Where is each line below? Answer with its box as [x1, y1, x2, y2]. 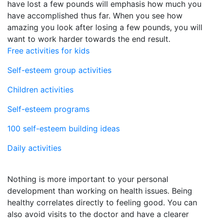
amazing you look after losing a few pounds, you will [7, 22, 202, 32]
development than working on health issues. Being [7, 185, 192, 196]
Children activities [7, 84, 73, 94]
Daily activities [7, 143, 61, 153]
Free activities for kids [7, 45, 90, 55]
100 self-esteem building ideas [7, 123, 120, 133]
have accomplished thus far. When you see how [7, 10, 182, 20]
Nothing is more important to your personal [7, 174, 168, 184]
